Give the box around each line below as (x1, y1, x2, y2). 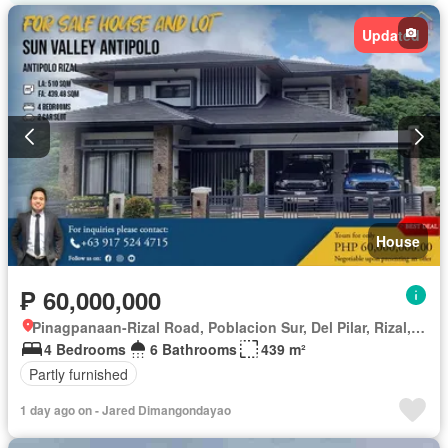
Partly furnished (29, 363, 128, 384)
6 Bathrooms (150, 339, 237, 360)
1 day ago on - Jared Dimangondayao (20, 401, 231, 420)
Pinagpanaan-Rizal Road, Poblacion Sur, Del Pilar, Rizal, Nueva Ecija (411, 317, 425, 338)
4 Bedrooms (44, 339, 126, 360)
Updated (362, 24, 420, 45)
